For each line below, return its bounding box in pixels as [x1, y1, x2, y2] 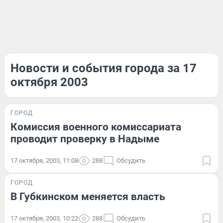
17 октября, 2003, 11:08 [10, 157, 78, 164]
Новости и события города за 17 [10, 61, 197, 75]
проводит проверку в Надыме [10, 133, 159, 145]
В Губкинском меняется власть [10, 191, 165, 203]
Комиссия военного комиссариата [10, 121, 181, 133]
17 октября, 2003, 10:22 [10, 215, 78, 222]
